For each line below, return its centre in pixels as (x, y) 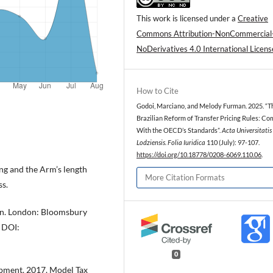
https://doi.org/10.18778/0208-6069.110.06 (199, 154)
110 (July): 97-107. (232, 142)
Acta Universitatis (247, 130)
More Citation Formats (185, 178)
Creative (253, 18)
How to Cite (158, 90)
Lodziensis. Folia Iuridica (171, 142)
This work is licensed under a (187, 18)
